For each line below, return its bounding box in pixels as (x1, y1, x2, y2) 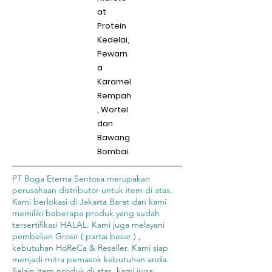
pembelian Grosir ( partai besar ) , (12, 231, 141, 242)
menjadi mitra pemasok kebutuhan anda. (12, 254, 169, 265)
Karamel (97, 76, 131, 87)
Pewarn (97, 48, 127, 59)
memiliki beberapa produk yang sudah (12, 208, 160, 219)
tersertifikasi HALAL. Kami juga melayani (12, 219, 165, 230)
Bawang (97, 132, 130, 143)
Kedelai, (97, 34, 129, 46)
